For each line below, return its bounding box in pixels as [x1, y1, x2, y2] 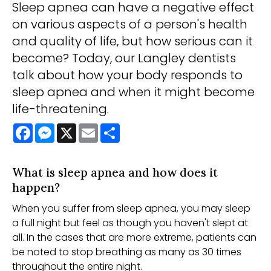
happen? [12, 180, 60, 195]
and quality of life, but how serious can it [12, 33, 253, 50]
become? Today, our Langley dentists [12, 50, 236, 67]
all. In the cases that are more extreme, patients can [12, 230, 256, 244]
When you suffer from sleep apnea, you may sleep [12, 201, 250, 215]
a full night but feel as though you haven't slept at [12, 216, 248, 230]
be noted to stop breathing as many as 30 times [12, 245, 241, 259]
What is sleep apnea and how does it [12, 165, 218, 180]
